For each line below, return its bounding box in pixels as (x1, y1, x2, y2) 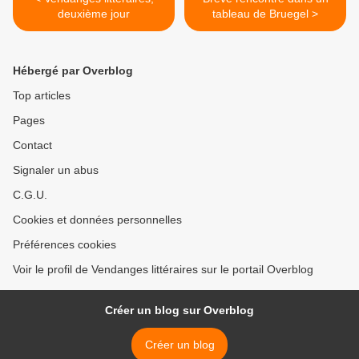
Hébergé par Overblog (13, 63, 133, 77)
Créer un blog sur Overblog (105, 303, 254, 317)
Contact (13, 138, 52, 151)
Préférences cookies (13, 237, 116, 251)
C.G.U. (13, 188, 47, 201)
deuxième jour (58, 6, 130, 20)
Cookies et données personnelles (13, 212, 182, 226)
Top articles (13, 88, 71, 102)
